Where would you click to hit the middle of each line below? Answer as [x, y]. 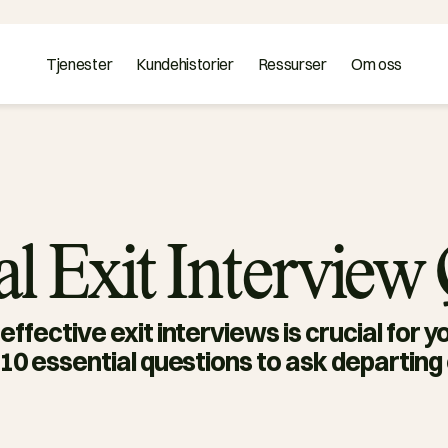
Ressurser [292, 63]
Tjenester [79, 63]
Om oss [376, 63]
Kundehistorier [185, 63]
